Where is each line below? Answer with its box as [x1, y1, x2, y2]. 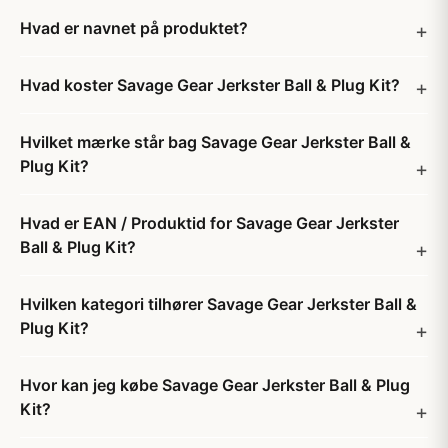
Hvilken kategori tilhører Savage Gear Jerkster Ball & [20, 294, 417, 314]
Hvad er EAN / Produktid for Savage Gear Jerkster [20, 213, 399, 233]
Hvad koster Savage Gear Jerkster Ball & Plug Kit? [20, 75, 400, 95]
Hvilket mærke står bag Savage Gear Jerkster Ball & [20, 132, 411, 152]
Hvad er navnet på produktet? [20, 18, 248, 38]
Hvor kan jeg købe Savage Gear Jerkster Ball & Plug [20, 375, 410, 395]
